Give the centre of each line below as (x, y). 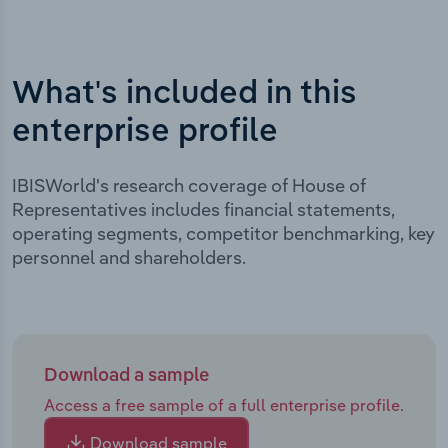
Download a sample (126, 375)
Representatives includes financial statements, (203, 209)
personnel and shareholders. (129, 257)
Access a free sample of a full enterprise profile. (224, 404)
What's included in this (184, 93)
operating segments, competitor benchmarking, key (223, 233)
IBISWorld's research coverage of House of (189, 185)
